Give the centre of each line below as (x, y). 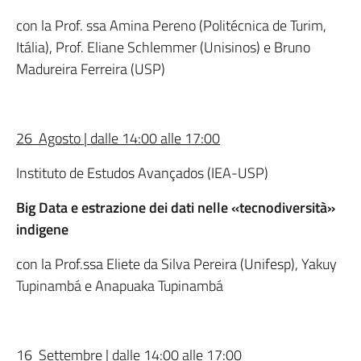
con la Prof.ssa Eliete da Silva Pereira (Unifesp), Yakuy (176, 264)
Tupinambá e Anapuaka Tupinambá (120, 286)
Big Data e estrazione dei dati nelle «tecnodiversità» (176, 207)
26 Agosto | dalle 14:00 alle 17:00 (118, 138)
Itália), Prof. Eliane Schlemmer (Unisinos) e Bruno (163, 47)
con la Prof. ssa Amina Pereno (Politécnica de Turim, (171, 25)
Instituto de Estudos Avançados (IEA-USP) (142, 173)
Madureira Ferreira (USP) (91, 69)
